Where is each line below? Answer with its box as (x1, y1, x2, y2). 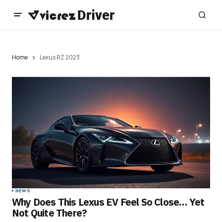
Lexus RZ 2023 (40, 53, 80, 61)
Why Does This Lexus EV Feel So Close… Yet (12, 195, 205, 209)
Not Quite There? (12, 206, 87, 220)
